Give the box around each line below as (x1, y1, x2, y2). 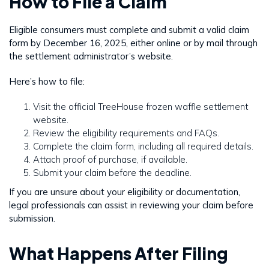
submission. (9, 212, 55, 224)
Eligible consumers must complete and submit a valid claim (9, 23, 249, 35)
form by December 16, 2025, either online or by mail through (9, 37, 258, 49)
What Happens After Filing (9, 242, 228, 264)
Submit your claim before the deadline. (33, 166, 192, 178)
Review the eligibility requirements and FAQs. (33, 127, 219, 139)
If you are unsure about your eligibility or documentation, (9, 186, 240, 198)
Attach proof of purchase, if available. (33, 153, 187, 165)
